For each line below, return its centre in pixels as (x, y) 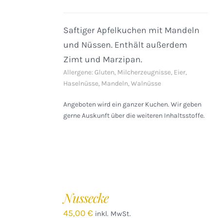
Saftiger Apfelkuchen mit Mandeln (132, 30)
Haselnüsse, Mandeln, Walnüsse (112, 83)
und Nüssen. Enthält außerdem (126, 45)
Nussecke (86, 198)
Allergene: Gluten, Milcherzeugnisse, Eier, (125, 72)
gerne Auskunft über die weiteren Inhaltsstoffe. (134, 116)
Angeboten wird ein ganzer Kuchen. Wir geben (133, 104)
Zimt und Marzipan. (103, 59)
